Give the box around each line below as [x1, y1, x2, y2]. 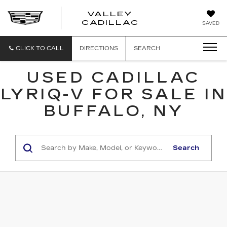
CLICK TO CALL [16, 45, 64, 52]
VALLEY [87, 10, 133, 18]
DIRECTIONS [80, 45, 118, 52]
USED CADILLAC [27, 68, 200, 87]
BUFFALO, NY [43, 102, 184, 120]
